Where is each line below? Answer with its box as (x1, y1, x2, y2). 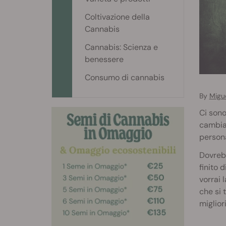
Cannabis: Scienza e (85, 42, 158, 52)
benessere (85, 54, 124, 65)
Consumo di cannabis (85, 72, 164, 83)
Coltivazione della (85, 12, 150, 22)
